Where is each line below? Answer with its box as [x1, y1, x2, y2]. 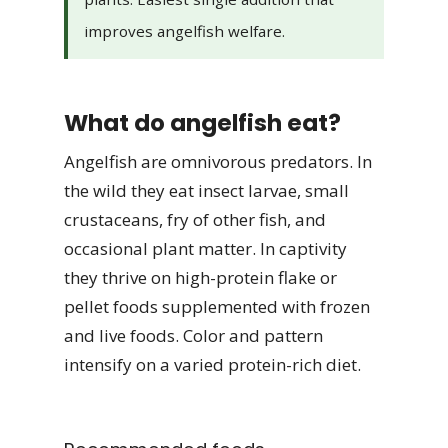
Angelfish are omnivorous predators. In [64, 149, 372, 173]
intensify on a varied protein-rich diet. [64, 352, 361, 376]
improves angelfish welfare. [84, 20, 285, 41]
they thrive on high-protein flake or [64, 265, 337, 289]
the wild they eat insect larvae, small [64, 178, 349, 202]
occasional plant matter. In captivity [64, 236, 347, 260]
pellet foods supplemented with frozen [64, 294, 370, 318]
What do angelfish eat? [64, 106, 341, 139]
